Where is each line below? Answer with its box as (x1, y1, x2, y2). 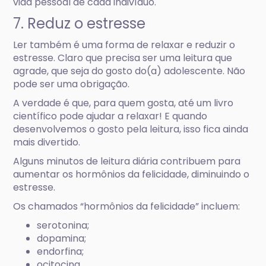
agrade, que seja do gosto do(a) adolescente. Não (13, 64, 246, 78)
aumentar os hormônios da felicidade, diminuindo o (13, 167, 250, 181)
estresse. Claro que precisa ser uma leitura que (13, 51, 233, 65)
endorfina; (37, 245, 84, 258)
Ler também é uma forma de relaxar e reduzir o (13, 38, 236, 52)
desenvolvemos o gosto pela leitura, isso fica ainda (13, 122, 249, 136)
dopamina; (37, 232, 87, 245)
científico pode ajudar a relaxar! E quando (13, 109, 208, 123)
